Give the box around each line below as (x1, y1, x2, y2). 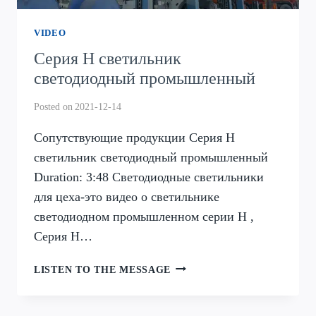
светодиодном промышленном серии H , (34, 209, 254, 224)
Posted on (34, 100, 73, 112)
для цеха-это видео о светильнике (34, 189, 219, 204)
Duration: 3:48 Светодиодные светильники (34, 169, 264, 184)
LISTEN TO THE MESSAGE (34, 263, 171, 275)
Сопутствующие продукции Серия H (34, 130, 235, 145)
